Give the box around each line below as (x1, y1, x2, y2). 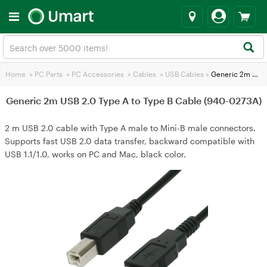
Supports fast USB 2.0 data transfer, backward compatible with (5, 136, 254, 146)
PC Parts (35, 70, 63, 78)
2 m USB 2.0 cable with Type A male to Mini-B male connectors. (5, 123, 256, 133)
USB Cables (165, 70, 204, 78)
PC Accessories (72, 70, 124, 78)
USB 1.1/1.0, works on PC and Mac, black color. (5, 149, 186, 159)
